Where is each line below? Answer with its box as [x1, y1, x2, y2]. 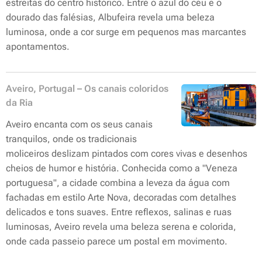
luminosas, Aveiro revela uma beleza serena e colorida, [6, 221, 236, 232]
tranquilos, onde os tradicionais [6, 133, 137, 144]
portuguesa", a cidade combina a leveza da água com [6, 177, 230, 188]
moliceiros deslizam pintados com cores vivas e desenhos [6, 148, 247, 159]
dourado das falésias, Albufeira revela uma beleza [6, 12, 215, 23]
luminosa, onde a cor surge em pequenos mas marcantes [6, 26, 246, 37]
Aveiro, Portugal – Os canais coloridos [6, 83, 168, 94]
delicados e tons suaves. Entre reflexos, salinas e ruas [6, 206, 232, 218]
